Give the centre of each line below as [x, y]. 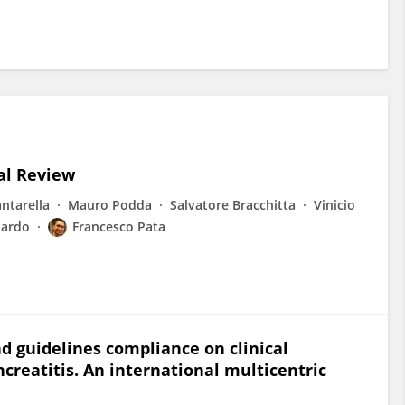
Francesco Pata [119, 226]
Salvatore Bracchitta [233, 205]
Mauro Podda [110, 205]
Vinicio [334, 205]
